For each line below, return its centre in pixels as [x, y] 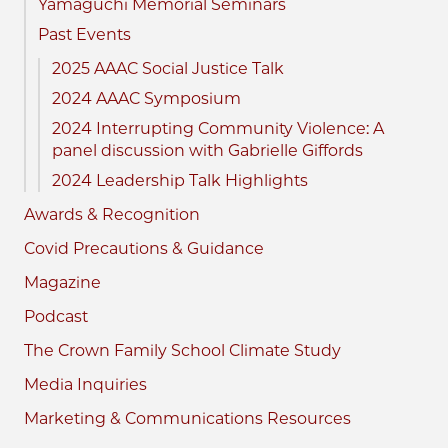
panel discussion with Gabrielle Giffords [207, 150]
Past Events [84, 34]
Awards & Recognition [112, 214]
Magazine [62, 282]
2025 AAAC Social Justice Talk [168, 68]
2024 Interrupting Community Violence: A [218, 128]
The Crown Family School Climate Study [182, 350]
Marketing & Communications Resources [187, 418]
